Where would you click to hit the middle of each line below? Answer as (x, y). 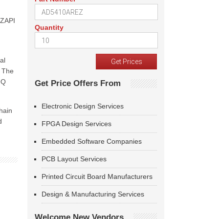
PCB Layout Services (74, 159)
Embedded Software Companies (92, 141)
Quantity (49, 27)
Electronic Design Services (83, 106)
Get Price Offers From (78, 83)
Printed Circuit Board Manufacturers (97, 176)
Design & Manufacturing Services (93, 194)
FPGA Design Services (77, 124)
